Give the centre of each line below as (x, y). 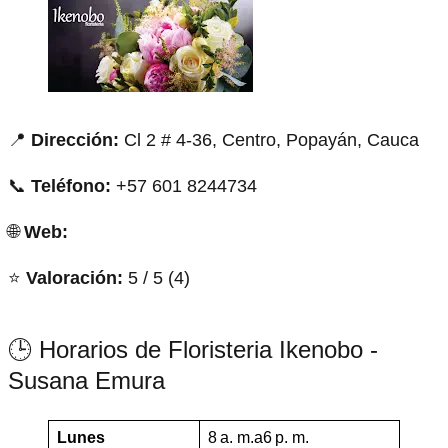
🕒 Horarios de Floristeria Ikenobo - (193, 349)
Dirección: (75, 139)
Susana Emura (86, 380)
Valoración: (74, 277)
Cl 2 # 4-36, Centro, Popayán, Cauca (269, 139)
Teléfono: (71, 185)
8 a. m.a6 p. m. (258, 437)
